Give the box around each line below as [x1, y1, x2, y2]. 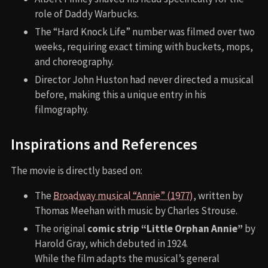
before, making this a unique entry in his [35, 88, 206, 102]
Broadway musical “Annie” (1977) [53, 189, 193, 203]
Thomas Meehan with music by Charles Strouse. [35, 204, 237, 218]
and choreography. [35, 55, 114, 69]
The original [35, 222, 87, 236]
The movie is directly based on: [11, 164, 142, 178]
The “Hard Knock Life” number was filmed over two [35, 25, 255, 39]
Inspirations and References [11, 135, 197, 154]
